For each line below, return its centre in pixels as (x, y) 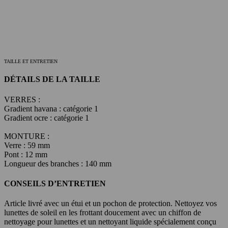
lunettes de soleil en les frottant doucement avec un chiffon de (103, 213)
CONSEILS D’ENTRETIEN (55, 183)
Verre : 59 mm (27, 145)
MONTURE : (27, 136)
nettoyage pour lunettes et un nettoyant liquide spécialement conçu (110, 222)
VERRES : (22, 99)
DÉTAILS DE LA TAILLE (52, 79)
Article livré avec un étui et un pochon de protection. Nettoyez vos (110, 204)
